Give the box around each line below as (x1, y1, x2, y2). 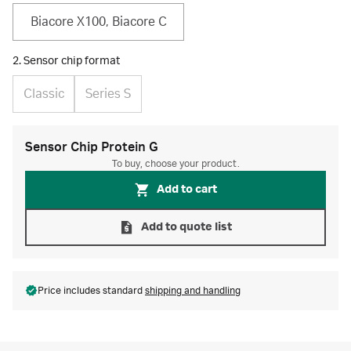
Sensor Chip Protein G (25, 140, 158, 154)
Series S (85, 87, 131, 101)
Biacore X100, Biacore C (30, 15, 167, 29)
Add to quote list (141, 221, 232, 233)
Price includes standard (38, 285, 145, 296)
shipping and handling (145, 285, 241, 296)
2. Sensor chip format (13, 55, 121, 67)
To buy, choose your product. (111, 158, 240, 169)
